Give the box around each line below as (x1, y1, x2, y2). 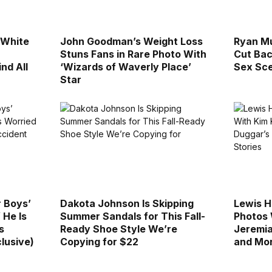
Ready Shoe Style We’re (59, 223, 177, 236)
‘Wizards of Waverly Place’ (59, 61, 191, 73)
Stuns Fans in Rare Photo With (59, 48, 206, 61)
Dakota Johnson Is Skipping (59, 197, 194, 210)
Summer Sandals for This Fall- (59, 210, 205, 223)
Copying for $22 (59, 236, 138, 248)
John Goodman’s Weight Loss (59, 35, 203, 48)
